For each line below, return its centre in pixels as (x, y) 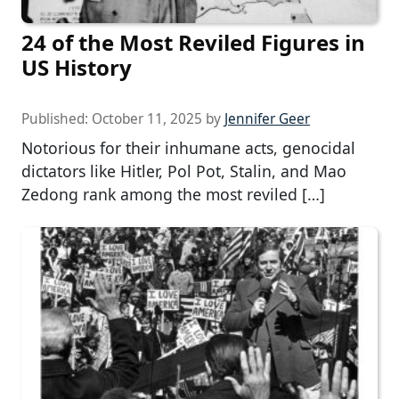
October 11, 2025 (147, 119)
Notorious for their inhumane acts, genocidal (188, 148)
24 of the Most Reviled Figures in (193, 43)
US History (77, 68)
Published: (57, 119)
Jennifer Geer (267, 119)
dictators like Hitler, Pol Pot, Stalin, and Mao (184, 171)
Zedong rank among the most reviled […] (173, 195)
